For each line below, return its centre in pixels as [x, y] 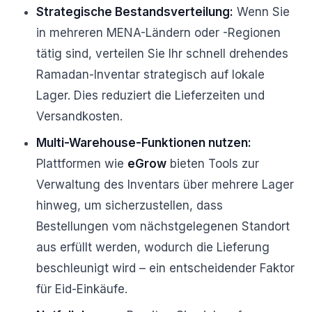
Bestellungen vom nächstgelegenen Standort [163, 226]
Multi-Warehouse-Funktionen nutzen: [144, 143]
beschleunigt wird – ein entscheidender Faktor [165, 268]
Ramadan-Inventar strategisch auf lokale [150, 75]
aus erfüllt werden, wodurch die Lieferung [153, 247]
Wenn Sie [262, 12]
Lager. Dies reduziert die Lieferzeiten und [150, 95]
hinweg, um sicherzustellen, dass [130, 205]
